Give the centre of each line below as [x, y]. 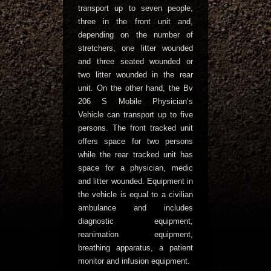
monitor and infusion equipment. [134, 261]
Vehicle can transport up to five [135, 115]
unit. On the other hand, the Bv [135, 88]
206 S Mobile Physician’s [135, 101]
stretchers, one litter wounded [135, 48]
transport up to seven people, [135, 8]
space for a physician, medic [135, 168]
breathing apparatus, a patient [135, 248]
